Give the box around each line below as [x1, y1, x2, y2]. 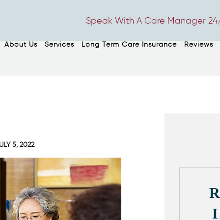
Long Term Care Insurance [82, 40, 177, 49]
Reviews [184, 40, 214, 49]
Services [45, 40, 75, 49]
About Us [4, 40, 38, 49]
